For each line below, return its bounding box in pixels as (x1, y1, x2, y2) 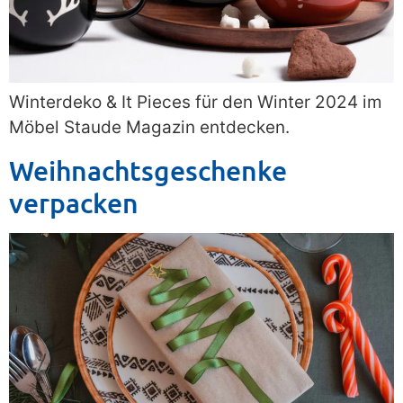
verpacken (9, 184, 139, 219)
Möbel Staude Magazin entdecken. (9, 117, 290, 139)
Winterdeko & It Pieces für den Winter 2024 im (9, 92, 382, 113)
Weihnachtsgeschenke (9, 152, 287, 187)
